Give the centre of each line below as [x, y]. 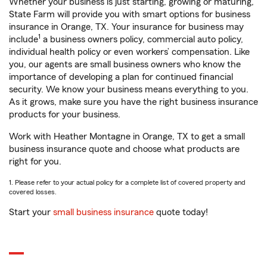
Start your [31, 212]
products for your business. [65, 114]
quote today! [181, 212]
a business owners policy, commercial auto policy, [142, 39]
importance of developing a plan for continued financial [121, 77]
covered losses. [33, 192]
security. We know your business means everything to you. [129, 89]
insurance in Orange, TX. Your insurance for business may [126, 27]
